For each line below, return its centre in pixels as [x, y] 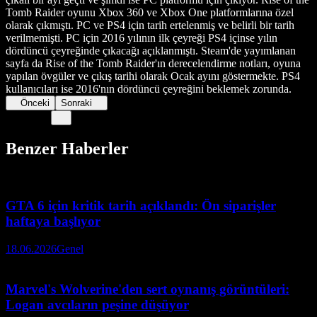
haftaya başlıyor [53, 221]
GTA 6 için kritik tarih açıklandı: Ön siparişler [141, 206]
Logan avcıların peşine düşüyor [97, 304]
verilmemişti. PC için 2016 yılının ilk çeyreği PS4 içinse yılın [142, 38]
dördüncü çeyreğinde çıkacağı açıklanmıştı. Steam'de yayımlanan [151, 50]
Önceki [35, 103]
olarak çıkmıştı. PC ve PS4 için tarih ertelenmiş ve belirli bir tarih [150, 25]
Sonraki [77, 103]
